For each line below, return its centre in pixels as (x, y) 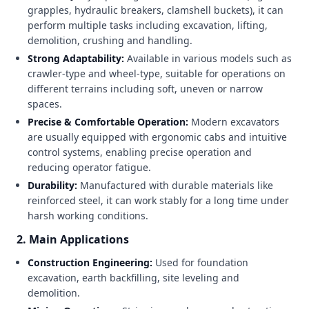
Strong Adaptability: (77, 58)
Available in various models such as (209, 58)
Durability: (54, 185)
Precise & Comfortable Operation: (109, 122)
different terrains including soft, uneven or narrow (145, 89)
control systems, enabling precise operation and (140, 152)
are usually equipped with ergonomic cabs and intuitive (157, 137)
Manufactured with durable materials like (177, 185)
